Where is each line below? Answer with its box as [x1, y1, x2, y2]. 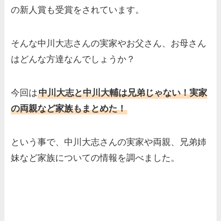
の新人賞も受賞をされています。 [11, 5, 145, 15]
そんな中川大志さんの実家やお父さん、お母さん [11, 38, 207, 49]
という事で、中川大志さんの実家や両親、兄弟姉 [11, 137, 207, 147]
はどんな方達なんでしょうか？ [11, 54, 136, 65]
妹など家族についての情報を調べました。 [11, 152, 180, 163]
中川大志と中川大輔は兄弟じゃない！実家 [38, 88, 208, 98]
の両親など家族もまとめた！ [11, 104, 127, 114]
